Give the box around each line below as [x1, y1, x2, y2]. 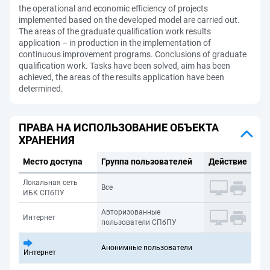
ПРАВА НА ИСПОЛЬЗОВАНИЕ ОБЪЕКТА [19, 121, 219, 134]
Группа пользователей [101, 157, 192, 166]
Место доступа [23, 157, 83, 166]
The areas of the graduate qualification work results [19, 27, 211, 36]
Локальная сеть [23, 178, 78, 187]
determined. [19, 84, 63, 93]
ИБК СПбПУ [23, 189, 64, 197]
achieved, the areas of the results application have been [19, 72, 224, 82]
